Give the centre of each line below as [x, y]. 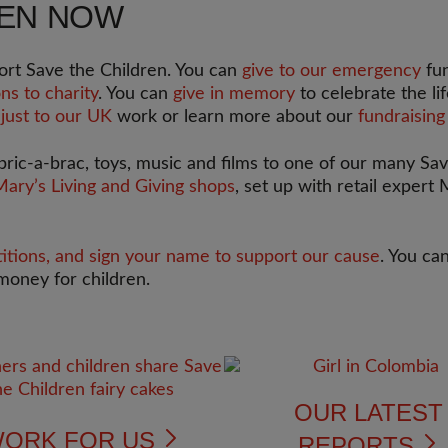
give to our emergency [331, 71]
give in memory [234, 94]
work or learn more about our [235, 117]
